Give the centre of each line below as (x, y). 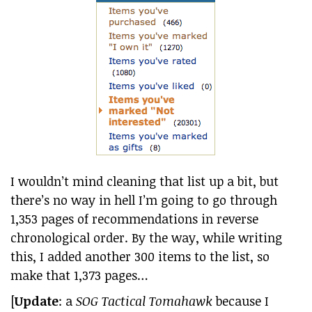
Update (37, 301)
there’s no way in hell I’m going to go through (144, 200)
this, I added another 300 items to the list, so (140, 256)
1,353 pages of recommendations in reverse (134, 219)
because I (241, 301)
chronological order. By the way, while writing (146, 237)
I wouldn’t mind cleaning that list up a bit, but (145, 181)
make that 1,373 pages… (79, 275)
